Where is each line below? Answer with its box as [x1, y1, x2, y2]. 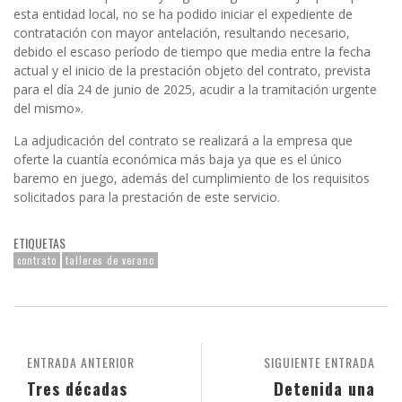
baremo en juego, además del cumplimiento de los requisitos [13, 169, 370, 187]
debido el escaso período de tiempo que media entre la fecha [13, 42, 371, 60]
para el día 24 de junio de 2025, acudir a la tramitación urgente [13, 80, 377, 98]
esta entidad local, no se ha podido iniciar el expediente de [13, 4, 353, 22]
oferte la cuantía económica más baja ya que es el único [13, 150, 342, 168]
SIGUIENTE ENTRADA [264, 352, 375, 371]
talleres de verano [66, 252, 154, 267]
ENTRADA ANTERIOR [27, 352, 135, 371]
